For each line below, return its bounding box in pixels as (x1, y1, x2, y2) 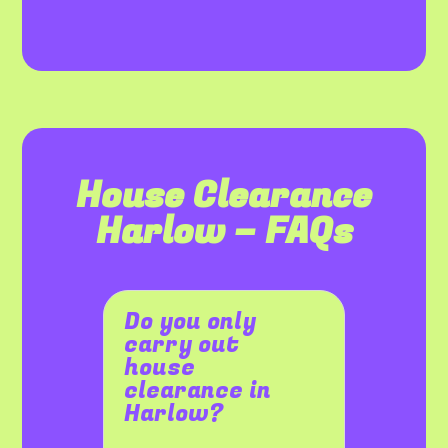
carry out (124, 328, 240, 363)
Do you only (124, 305, 257, 340)
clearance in (124, 374, 272, 409)
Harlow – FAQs (95, 205, 353, 259)
